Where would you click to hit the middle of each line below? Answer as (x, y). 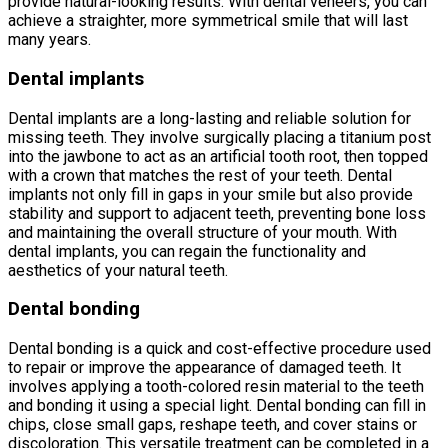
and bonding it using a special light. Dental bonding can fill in (217, 406)
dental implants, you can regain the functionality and (187, 251)
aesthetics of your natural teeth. (118, 270)
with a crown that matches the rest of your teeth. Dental (200, 175)
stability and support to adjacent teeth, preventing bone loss (217, 213)
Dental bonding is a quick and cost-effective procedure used (219, 349)
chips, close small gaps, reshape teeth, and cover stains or (212, 425)
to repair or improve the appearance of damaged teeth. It (204, 368)
